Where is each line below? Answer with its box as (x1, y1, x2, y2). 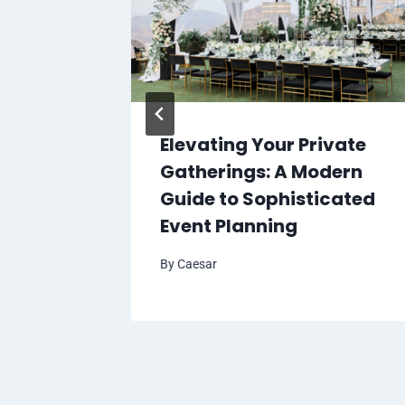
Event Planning (160, 213, 297, 240)
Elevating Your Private (160, 132, 366, 158)
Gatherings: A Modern (160, 159, 363, 185)
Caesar (177, 256, 218, 272)
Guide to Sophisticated (160, 186, 375, 212)
